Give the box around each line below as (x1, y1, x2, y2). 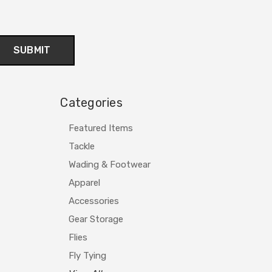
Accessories (69, 195, 120, 206)
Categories (60, 95, 123, 110)
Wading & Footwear (69, 158, 151, 170)
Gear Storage (69, 213, 124, 225)
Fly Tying (69, 250, 107, 261)
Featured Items (69, 122, 134, 134)
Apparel (69, 177, 101, 188)
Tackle (69, 140, 95, 152)
